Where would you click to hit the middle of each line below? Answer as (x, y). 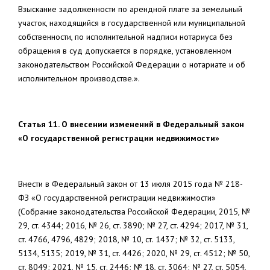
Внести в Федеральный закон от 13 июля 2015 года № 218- (130, 184)
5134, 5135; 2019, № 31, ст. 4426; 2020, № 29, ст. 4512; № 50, (134, 253)
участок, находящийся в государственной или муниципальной (132, 23)
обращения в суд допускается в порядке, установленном (125, 51)
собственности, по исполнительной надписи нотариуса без (125, 37)
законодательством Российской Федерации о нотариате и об (132, 64)
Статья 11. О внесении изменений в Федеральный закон (131, 124)
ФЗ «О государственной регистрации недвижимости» (117, 198)
